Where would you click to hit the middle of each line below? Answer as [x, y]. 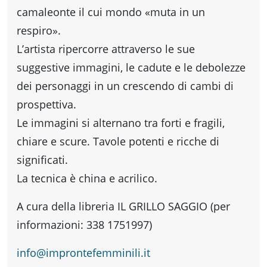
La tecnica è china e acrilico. [87, 178]
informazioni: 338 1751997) [84, 225]
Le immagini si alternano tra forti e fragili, [121, 123]
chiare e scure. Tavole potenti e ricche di [118, 142]
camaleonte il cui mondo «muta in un [111, 12]
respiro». [39, 31]
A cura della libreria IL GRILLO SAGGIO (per [123, 207]
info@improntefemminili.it [83, 253]
